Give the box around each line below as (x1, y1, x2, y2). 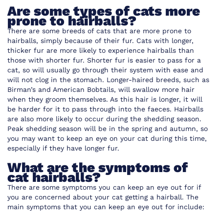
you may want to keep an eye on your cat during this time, (7, 134, 207, 142)
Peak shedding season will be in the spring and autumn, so (7, 125, 208, 132)
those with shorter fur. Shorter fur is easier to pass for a (7, 56, 201, 64)
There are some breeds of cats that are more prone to (7, 27, 191, 35)
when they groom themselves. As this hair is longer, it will (7, 95, 202, 103)
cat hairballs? (7, 169, 101, 185)
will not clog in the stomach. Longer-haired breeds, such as (7, 76, 209, 84)
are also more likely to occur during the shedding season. (7, 115, 201, 123)
